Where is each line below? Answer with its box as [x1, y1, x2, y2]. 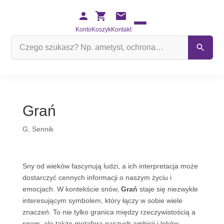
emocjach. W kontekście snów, [22, 185, 121, 193]
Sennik [31, 125, 53, 133]
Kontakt [110, 26, 131, 33]
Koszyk [91, 26, 111, 33]
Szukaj [10, 36, 32, 44]
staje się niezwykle [137, 185, 198, 193]
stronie [10, 59, 32, 67]
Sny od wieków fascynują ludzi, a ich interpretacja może [22, 162, 198, 170]
